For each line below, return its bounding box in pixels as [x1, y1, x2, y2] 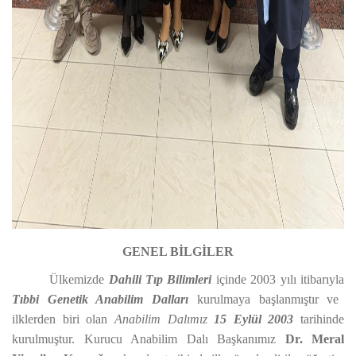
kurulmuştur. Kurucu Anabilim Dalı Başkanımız [12, 332, 285, 346]
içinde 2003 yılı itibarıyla [211, 273, 345, 286]
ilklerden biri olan [12, 312, 114, 326]
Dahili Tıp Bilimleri [108, 273, 212, 286]
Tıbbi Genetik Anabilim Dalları [12, 292, 197, 306]
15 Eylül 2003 [214, 312, 294, 326]
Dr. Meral [284, 332, 344, 346]
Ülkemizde [49, 273, 109, 286]
